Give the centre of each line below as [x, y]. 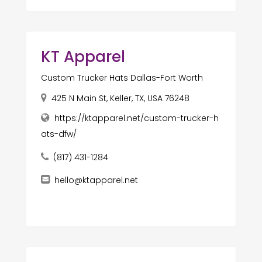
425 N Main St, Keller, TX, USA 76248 [120, 99]
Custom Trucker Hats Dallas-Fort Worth [122, 78]
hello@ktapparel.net [96, 180]
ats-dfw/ [58, 134]
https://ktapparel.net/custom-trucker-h [136, 118]
